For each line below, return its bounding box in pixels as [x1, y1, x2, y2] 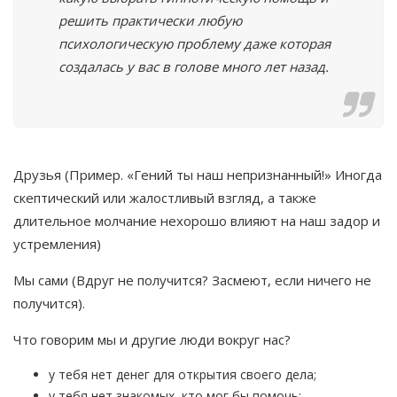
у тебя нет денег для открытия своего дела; [49, 366, 316, 384]
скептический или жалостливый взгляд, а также [13, 189, 316, 207]
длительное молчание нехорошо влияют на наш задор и [13, 212, 380, 230]
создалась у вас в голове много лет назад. [58, 58, 329, 76]
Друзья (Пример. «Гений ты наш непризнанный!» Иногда [13, 166, 382, 184]
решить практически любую [58, 12, 242, 30]
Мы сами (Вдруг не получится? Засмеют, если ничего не [13, 271, 371, 290]
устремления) [13, 235, 101, 253]
